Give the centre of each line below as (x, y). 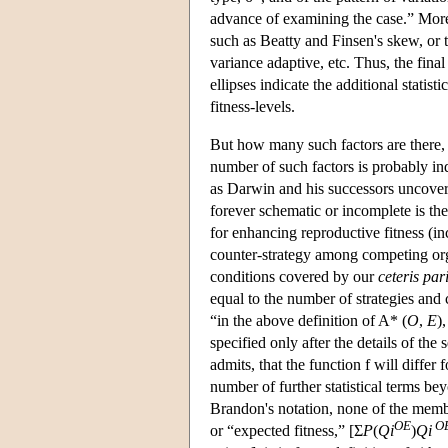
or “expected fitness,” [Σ (286, 430)
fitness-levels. (252, 106)
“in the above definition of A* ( (308, 320)
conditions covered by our (294, 276)
